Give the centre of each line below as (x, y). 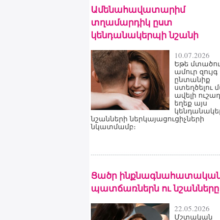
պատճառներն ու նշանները (155, 188)
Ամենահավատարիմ (138, 9)
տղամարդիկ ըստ (132, 22)
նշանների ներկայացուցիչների (148, 119)
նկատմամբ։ (113, 127)
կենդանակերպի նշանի (145, 35)
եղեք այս (191, 103)
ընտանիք (192, 80)
